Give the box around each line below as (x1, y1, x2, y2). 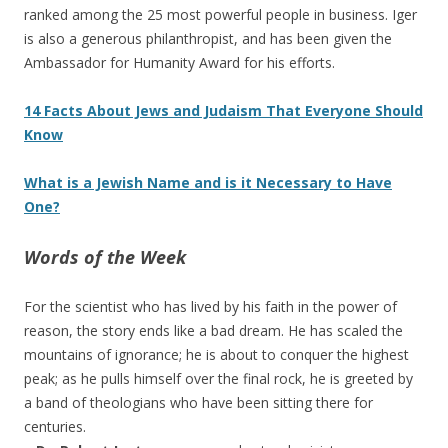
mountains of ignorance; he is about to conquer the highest (24, 344, 409, 364)
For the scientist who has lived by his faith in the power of (24, 296, 397, 316)
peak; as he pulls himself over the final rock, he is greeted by (24, 368, 413, 388)
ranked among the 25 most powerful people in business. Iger (24, 4, 417, 24)
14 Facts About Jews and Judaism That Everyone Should (24, 100, 423, 120)
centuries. (24, 416, 86, 436)
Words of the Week (24, 244, 186, 269)
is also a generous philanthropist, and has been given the (24, 28, 392, 48)
